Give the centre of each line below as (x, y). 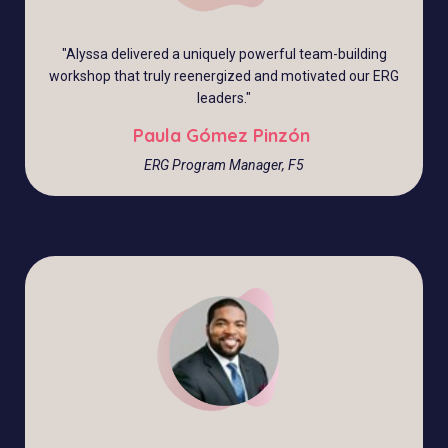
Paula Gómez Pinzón (224, 136)
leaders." (224, 98)
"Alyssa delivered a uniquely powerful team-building (224, 54)
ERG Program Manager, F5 (224, 165)
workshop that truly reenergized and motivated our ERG (224, 76)
